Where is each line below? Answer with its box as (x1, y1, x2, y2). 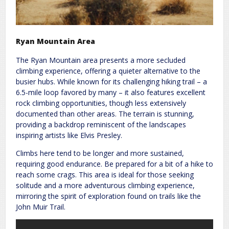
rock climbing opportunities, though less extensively (16, 98, 186, 108)
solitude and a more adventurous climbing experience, (16, 180, 195, 191)
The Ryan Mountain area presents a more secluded (16, 55, 186, 65)
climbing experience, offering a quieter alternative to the (16, 66, 200, 76)
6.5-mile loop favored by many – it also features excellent (16, 87, 205, 98)
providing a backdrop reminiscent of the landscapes (16, 120, 186, 130)
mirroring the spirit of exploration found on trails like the (16, 191, 201, 201)
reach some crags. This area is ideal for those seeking (16, 170, 194, 180)
